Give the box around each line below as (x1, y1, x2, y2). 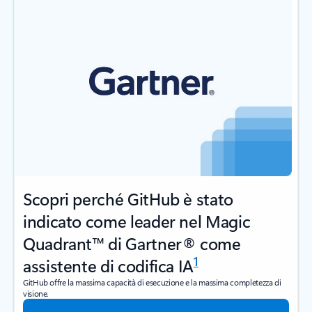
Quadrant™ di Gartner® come (23, 232, 241, 255)
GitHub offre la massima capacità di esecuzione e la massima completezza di (23, 276, 281, 288)
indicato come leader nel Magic (23, 210, 251, 233)
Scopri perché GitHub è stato (23, 187, 233, 210)
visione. (23, 288, 49, 299)
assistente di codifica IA (23, 254, 194, 277)
